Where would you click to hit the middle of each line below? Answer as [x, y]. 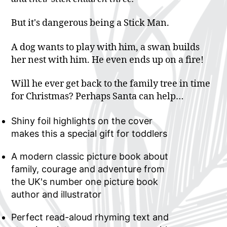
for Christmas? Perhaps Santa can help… [98, 97]
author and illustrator [56, 194]
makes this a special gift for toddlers [89, 133]
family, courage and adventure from [88, 169]
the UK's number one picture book [85, 181]
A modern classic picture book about [90, 156]
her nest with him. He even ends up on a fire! [109, 60]
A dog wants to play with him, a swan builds [106, 47]
